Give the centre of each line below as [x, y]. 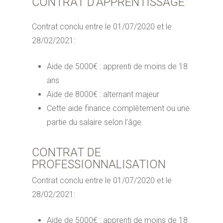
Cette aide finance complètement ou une [118, 108]
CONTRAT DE [67, 152]
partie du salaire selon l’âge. [95, 122]
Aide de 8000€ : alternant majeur [103, 94]
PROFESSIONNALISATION [99, 164]
